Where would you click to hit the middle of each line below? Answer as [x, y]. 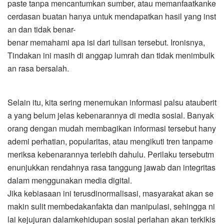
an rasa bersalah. [38, 68]
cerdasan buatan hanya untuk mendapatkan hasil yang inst [112, 16]
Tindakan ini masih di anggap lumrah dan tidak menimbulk [111, 55]
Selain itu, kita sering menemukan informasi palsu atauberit [112, 102]
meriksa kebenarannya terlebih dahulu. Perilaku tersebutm [111, 154]
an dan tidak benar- [41, 29]
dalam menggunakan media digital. [70, 180]
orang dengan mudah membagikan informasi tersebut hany [112, 128]
